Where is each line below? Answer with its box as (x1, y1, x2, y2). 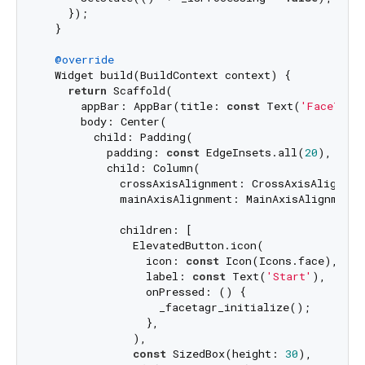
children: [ (41, 222, 192, 238)
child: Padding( (41, 130, 193, 145)
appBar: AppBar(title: (41, 99, 226, 114)
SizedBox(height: (165, 346, 285, 362)
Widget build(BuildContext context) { (41, 68, 291, 83)
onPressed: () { (41, 284, 246, 300)
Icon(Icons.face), (218, 253, 338, 269)
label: (41, 269, 192, 284)
